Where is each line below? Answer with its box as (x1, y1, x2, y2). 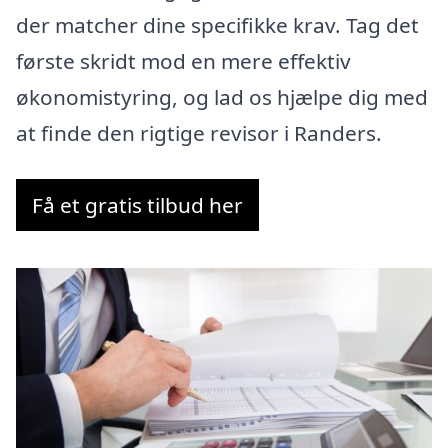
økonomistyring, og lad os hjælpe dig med (16, 83, 428, 112)
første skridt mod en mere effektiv (16, 47, 351, 76)
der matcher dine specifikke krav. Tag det (16, 11, 419, 40)
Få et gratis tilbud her (32, 191, 243, 220)
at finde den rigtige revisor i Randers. (16, 119, 382, 148)
